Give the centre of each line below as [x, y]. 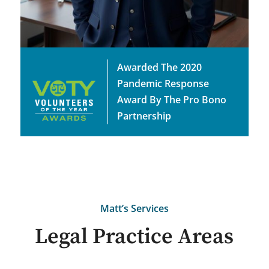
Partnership [144, 116]
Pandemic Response [163, 83]
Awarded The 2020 [159, 67]
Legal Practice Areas [134, 237]
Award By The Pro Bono [171, 99]
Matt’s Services [134, 208]
